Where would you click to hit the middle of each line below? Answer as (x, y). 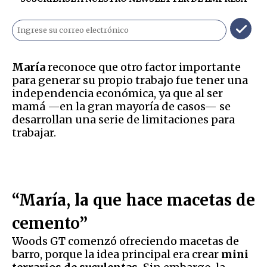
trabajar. (34, 133)
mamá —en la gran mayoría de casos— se (121, 107)
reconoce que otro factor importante (143, 67)
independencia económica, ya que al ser (117, 94)
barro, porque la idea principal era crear (115, 254)
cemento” (50, 223)
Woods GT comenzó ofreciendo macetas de (125, 241)
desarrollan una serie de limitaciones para (123, 120)
